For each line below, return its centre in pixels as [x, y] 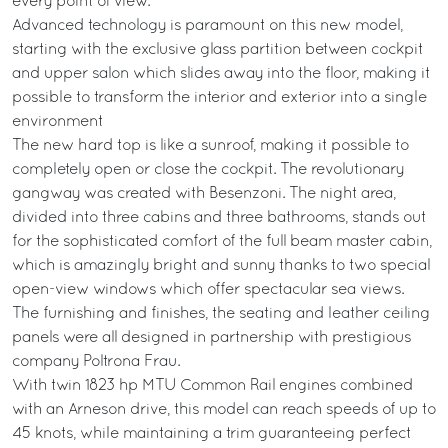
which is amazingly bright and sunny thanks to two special [221, 266]
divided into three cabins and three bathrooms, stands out [219, 218]
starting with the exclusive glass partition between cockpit [217, 50]
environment [57, 122]
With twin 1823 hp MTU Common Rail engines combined [212, 386]
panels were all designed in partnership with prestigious [211, 338]
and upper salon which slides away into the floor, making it [221, 74]
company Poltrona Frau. [96, 362]
